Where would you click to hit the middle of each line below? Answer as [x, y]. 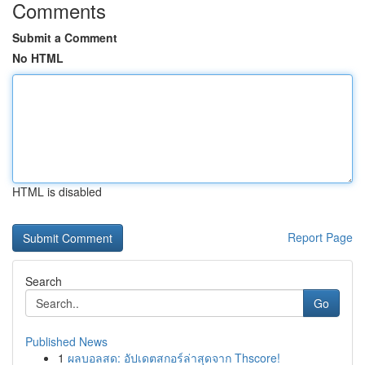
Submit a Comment [65, 37]
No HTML [38, 58]
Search [44, 281]
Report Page [320, 237]
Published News [66, 341]
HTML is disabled [57, 191]
